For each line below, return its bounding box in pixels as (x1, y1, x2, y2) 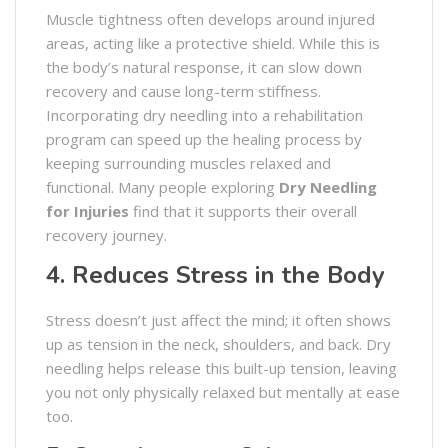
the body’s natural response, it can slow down (46, 56, 362, 77)
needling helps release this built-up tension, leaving (46, 357, 397, 378)
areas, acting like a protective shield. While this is (46, 32, 380, 53)
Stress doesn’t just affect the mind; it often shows (46, 309, 391, 330)
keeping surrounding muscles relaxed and (46, 152, 331, 173)
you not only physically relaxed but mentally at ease (46, 381, 400, 402)
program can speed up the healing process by (46, 128, 362, 149)
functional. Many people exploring (46, 176, 279, 197)
